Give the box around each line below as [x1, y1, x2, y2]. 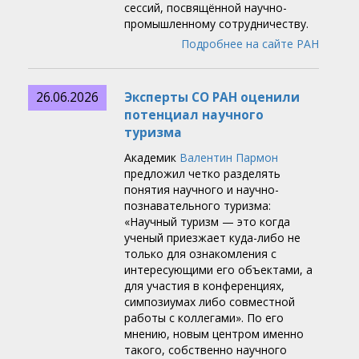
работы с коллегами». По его [124, 310, 284, 326]
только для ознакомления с [124, 246, 276, 262]
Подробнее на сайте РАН [181, 36, 319, 52]
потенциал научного [124, 107, 264, 124]
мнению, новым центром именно [124, 326, 304, 342]
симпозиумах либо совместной [124, 294, 295, 310]
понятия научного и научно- [124, 182, 279, 198]
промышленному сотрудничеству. [124, 16, 309, 32]
